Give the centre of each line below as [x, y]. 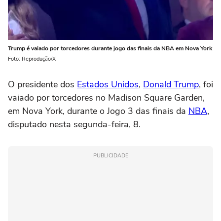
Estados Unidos [108, 85]
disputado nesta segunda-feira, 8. [74, 125]
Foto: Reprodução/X [32, 59]
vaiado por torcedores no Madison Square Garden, [106, 98]
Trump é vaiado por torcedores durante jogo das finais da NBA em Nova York [110, 49]
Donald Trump [171, 85]
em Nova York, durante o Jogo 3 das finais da [98, 111]
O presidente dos [42, 85]
